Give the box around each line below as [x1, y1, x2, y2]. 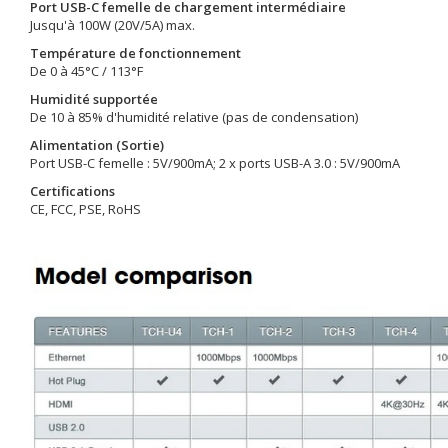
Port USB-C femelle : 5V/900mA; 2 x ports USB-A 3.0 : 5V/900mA [30, 154, 400, 172]
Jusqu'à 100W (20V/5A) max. [30, 16, 195, 34]
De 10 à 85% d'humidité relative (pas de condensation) [30, 108, 358, 126]
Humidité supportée [30, 90, 158, 108]
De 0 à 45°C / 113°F [30, 62, 143, 80]
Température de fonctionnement [30, 44, 241, 62]
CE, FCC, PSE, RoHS [30, 200, 141, 218]
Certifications [30, 182, 115, 200]
